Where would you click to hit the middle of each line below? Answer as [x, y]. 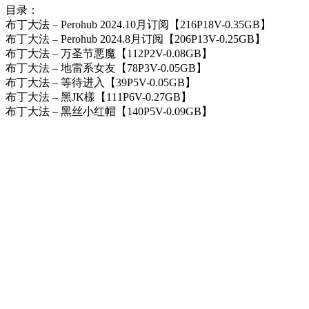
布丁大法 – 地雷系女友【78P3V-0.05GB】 [106, 68]
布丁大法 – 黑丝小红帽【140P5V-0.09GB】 [109, 112]
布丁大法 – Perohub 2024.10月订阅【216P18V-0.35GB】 [138, 25]
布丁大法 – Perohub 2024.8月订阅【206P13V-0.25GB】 [136, 39]
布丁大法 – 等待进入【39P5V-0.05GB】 [101, 83]
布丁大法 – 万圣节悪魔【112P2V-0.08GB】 [109, 54]
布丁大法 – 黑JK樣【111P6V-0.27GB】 [99, 97]
